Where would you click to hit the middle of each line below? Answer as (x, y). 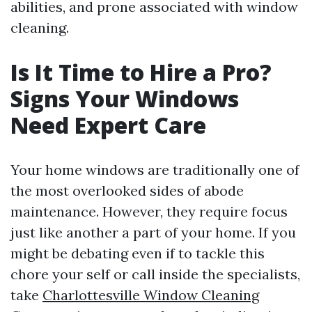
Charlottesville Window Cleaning (151, 295)
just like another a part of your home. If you (153, 232)
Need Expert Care (108, 125)
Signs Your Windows (125, 99)
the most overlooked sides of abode (127, 190)
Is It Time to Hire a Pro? (141, 72)
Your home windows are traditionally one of (155, 170)
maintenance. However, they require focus (149, 211)
